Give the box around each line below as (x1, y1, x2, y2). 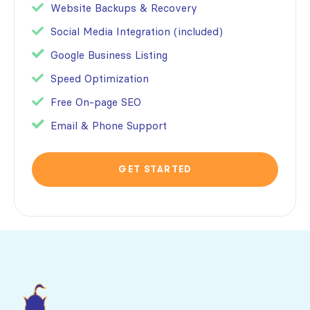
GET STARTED (118, 163, 192, 174)
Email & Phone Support (51, 118, 167, 132)
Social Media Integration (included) (51, 24, 223, 38)
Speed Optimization (51, 71, 149, 85)
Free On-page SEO (51, 95, 141, 109)
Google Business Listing (51, 48, 167, 62)
